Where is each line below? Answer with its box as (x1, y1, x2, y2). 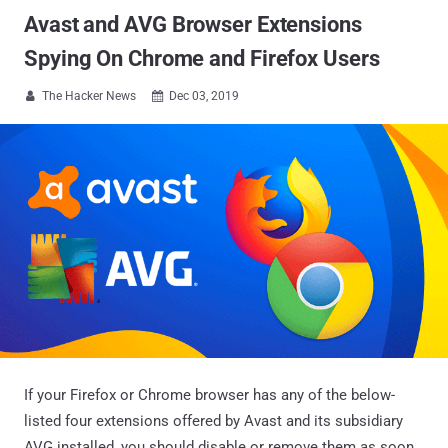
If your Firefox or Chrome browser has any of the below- (24, 385, 395, 404)
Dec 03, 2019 (169, 89, 239, 103)
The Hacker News (42, 89, 136, 103)
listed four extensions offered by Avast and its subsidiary (24, 411, 403, 430)
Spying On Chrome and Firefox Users (24, 46, 380, 71)
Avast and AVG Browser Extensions (24, 12, 362, 37)
